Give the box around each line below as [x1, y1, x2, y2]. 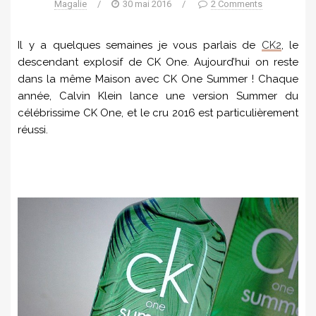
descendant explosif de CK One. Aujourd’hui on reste [18, 56, 298, 68]
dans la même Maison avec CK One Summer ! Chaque [18, 73, 298, 85]
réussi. [18, 123, 48, 136]
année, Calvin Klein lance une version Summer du [18, 90, 298, 102]
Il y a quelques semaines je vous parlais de [18, 39, 262, 51]
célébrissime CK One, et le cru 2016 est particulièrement [18, 107, 298, 119]
